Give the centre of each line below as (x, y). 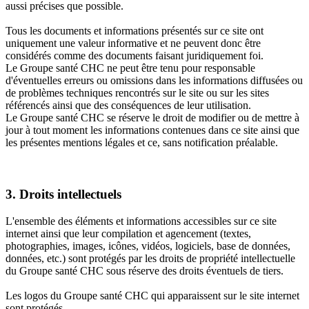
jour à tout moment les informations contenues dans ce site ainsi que (152, 130)
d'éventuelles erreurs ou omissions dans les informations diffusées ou (154, 81)
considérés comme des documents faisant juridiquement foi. (134, 56)
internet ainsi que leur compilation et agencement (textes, (128, 233)
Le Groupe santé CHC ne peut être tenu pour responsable (130, 68)
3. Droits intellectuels (63, 194)
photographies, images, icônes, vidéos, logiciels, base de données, (148, 246)
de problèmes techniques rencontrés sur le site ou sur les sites (137, 93)
